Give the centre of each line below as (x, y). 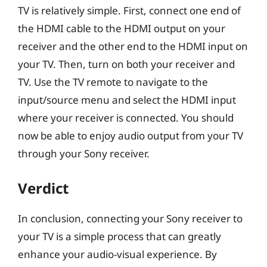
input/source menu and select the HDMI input (127, 100)
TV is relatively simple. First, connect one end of (129, 10)
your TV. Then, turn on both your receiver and (126, 64)
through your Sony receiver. (84, 153)
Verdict (43, 188)
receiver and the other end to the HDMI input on (133, 46)
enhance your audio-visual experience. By (117, 254)
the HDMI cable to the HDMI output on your (122, 28)
